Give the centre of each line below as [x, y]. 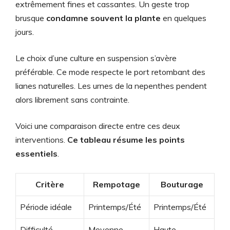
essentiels [36, 153]
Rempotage [117, 184]
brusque [31, 18]
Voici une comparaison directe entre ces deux [98, 126]
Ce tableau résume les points [126, 139]
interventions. [41, 139]
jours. [25, 32]
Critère [50, 184]
